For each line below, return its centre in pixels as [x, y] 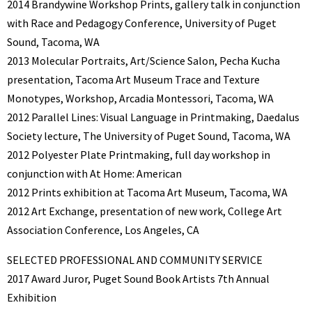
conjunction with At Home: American [94, 173]
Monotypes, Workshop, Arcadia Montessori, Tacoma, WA [140, 98]
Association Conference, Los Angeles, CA [103, 229]
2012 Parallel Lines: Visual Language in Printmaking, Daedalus [153, 117]
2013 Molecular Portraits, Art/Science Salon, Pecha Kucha [143, 60]
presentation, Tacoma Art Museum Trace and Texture [133, 79]
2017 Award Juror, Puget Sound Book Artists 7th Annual [138, 278]
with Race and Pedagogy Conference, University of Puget [142, 23]
